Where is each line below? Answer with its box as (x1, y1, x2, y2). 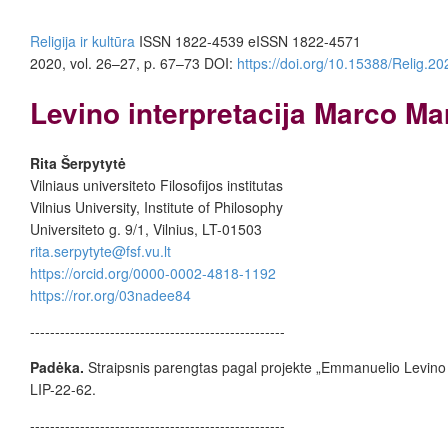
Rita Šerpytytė (30, 152, 126, 173)
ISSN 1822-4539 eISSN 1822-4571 (135, 31, 361, 51)
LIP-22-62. (30, 378, 96, 399)
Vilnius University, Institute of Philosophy (30, 196, 283, 217)
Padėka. (30, 356, 88, 377)
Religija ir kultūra (30, 31, 135, 51)
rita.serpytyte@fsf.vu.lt (30, 240, 171, 261)
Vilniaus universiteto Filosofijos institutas (30, 174, 283, 195)
